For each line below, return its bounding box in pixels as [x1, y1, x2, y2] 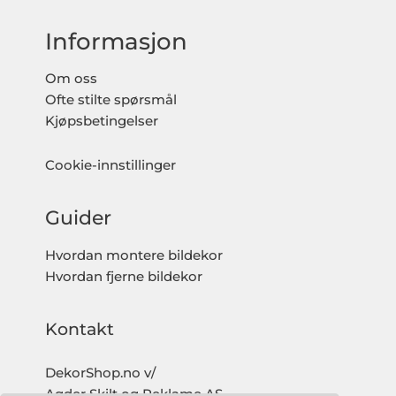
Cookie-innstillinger [45, 156, 177, 173]
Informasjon [45, 27, 188, 56]
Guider [45, 206, 112, 230]
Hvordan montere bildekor [45, 247, 224, 263]
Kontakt [45, 318, 115, 340]
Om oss [45, 71, 98, 88]
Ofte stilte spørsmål [45, 92, 178, 109]
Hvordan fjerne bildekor [45, 268, 203, 285]
